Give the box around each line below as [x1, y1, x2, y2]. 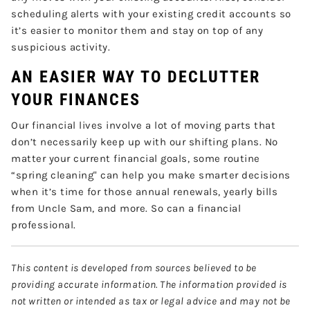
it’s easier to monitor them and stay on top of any [11, 24, 264, 37]
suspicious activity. [11, 41, 111, 54]
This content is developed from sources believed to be [11, 262, 257, 275]
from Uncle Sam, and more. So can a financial [11, 201, 241, 215]
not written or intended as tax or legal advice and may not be [11, 295, 291, 308]
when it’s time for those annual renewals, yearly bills [11, 185, 278, 198]
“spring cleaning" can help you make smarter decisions [11, 168, 291, 181]
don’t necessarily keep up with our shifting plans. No [11, 135, 278, 148]
